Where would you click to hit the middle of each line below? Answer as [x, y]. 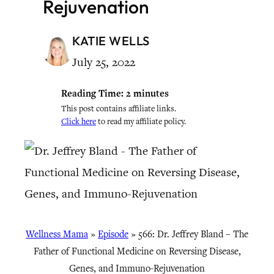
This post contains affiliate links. [119, 109]
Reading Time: [92, 94]
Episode [113, 234]
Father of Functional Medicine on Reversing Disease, [137, 251]
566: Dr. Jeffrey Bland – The [193, 234]
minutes [151, 94]
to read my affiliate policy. [141, 121]
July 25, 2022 [104, 62]
